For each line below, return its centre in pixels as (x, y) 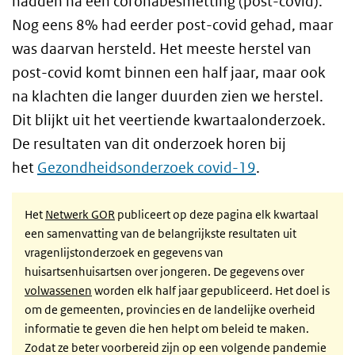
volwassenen (58, 290)
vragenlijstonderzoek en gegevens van (124, 252)
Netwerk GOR (80, 214)
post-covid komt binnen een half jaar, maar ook (169, 73)
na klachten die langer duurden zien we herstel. (168, 96)
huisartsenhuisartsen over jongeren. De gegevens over (164, 271)
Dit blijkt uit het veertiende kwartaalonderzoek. (169, 120)
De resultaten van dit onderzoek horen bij (149, 144)
